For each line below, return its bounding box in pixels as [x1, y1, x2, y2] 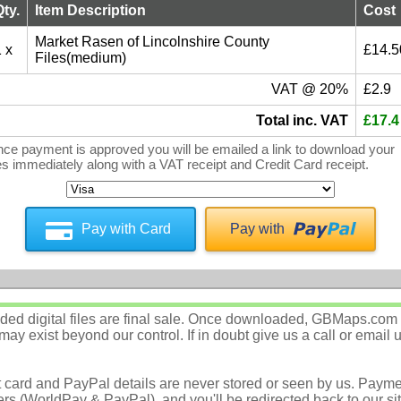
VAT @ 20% [271, 81, 348, 98]
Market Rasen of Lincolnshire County [35, 34, 269, 50]
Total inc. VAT [256, 113, 348, 129]
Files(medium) [35, 50, 126, 66]
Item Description [35, 3, 146, 19]
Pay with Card [81, 220, 171, 236]
